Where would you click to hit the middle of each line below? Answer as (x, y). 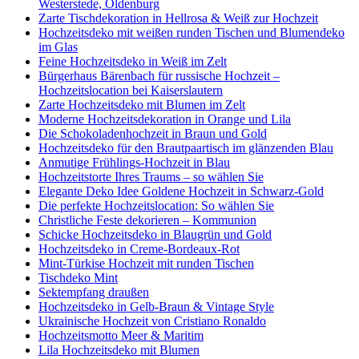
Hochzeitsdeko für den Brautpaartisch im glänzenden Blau (186, 148)
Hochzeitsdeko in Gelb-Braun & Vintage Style (156, 307)
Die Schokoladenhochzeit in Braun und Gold (153, 134)
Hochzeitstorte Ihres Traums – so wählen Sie (151, 177)
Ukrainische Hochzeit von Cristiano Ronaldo (152, 321)
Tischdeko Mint (78, 278)
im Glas (58, 47)
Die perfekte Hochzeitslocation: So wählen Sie (156, 206)
